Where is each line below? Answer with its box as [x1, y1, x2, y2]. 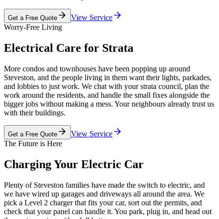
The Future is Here [4, 139, 62, 148]
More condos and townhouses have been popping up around [4, 65, 190, 73]
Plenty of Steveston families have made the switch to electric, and [4, 181, 205, 190]
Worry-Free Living [4, 23, 62, 32]
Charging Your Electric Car [4, 158, 144, 171]
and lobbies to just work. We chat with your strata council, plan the [4, 82, 209, 91]
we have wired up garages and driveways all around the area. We [4, 190, 204, 198]
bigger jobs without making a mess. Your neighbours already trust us [4, 100, 214, 109]
